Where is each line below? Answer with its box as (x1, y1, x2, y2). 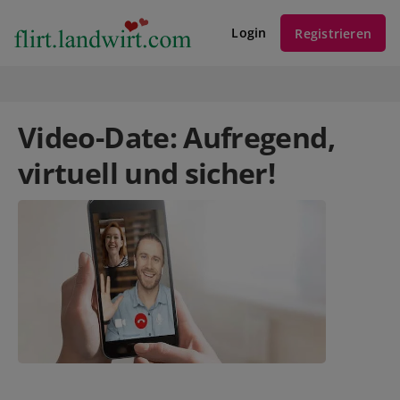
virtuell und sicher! (18, 154, 276, 192)
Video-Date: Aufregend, (18, 118, 335, 156)
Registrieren (295, 24, 371, 42)
